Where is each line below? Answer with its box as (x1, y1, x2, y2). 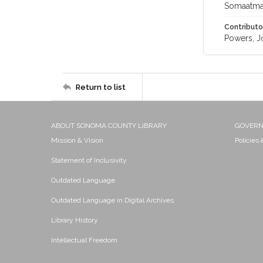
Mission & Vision (51, 136, 103, 144)
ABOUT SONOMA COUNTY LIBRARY (51, 122, 167, 130)
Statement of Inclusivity (51, 156, 127, 164)
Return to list (76, 82, 126, 92)
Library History (51, 216, 98, 224)
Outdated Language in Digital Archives (51, 196, 174, 204)
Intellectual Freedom (51, 236, 117, 244)
